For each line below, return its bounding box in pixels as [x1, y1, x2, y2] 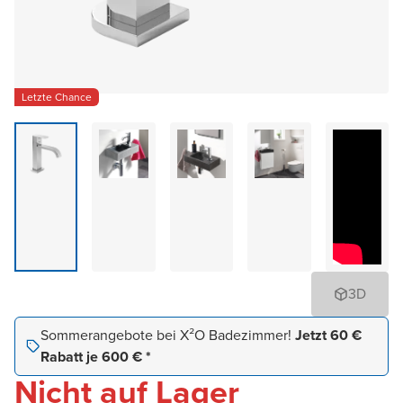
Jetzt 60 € [295, 325, 362, 345]
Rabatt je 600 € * [40, 346, 151, 367]
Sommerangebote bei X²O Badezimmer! [40, 325, 295, 345]
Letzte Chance [22, 88, 92, 105]
